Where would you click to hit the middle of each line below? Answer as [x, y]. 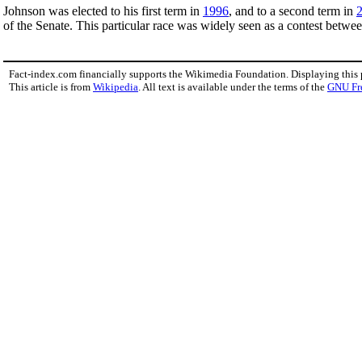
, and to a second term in [293, 11]
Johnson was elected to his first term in [103, 11]
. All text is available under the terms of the [233, 86]
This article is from [51, 86]
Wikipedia [116, 86]
